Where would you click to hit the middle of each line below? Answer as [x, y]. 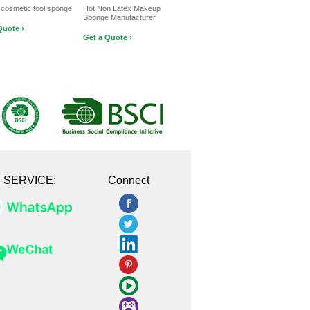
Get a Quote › [108, 37]
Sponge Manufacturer [119, 17]
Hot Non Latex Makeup [122, 8]
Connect [129, 180]
